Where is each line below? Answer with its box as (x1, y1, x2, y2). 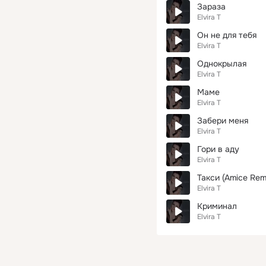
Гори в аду (197, 144, 239, 154)
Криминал (197, 201, 237, 211)
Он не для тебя (197, 30, 256, 40)
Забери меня (197, 115, 248, 126)
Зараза (197, 1, 226, 12)
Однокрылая (197, 58, 246, 69)
